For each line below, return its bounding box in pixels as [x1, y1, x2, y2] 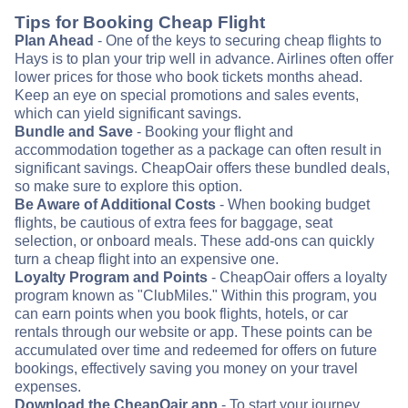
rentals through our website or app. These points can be [15, 324, 372, 341]
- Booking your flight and [133, 124, 293, 140]
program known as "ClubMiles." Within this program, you [15, 288, 377, 304]
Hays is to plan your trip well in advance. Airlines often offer [15, 51, 393, 67]
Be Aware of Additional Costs [15, 197, 216, 213]
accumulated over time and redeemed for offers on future [15, 342, 377, 359]
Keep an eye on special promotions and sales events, [15, 87, 359, 104]
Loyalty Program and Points [15, 270, 208, 286]
